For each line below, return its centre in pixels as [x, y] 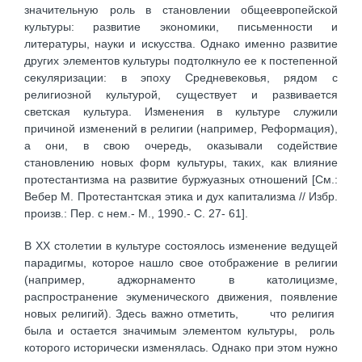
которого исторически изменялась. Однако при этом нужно [181, 348]
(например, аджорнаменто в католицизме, [181, 280]
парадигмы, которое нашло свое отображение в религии [181, 263]
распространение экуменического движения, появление [181, 297]
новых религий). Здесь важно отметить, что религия [181, 314]
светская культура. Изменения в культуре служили [181, 111]
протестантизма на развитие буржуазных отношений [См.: [181, 179]
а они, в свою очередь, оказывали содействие [181, 145]
